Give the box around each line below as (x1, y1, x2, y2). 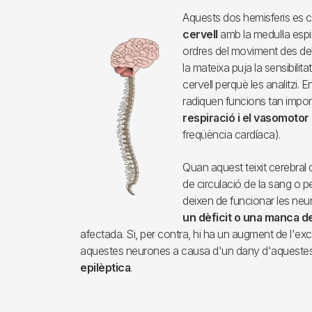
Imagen (79, 20, 117, 35)
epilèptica (80, 260, 130, 275)
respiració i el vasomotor (182, 111, 309, 125)
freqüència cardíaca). (182, 127, 281, 142)
